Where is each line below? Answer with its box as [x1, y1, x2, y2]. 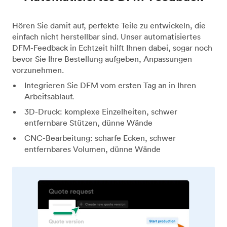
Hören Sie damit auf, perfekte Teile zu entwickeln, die [12, 20, 206, 30]
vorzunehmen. [12, 64, 64, 75]
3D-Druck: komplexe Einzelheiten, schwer [24, 106, 177, 117]
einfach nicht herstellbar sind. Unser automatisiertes [12, 31, 201, 42]
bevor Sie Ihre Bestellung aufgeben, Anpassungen [12, 53, 192, 64]
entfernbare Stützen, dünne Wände [24, 117, 153, 128]
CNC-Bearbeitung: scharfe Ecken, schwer [24, 132, 176, 143]
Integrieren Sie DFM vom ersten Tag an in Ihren [24, 80, 196, 90]
